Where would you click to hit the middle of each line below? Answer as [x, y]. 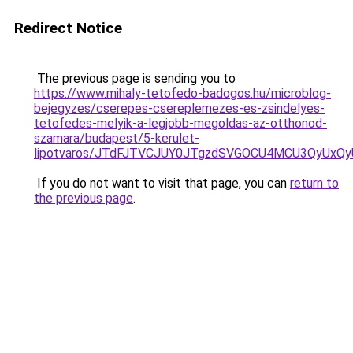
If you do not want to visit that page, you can [162, 183]
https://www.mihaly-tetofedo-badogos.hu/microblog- [182, 93]
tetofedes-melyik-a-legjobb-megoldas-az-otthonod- [180, 123]
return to [314, 183]
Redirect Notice [68, 28]
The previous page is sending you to [135, 78]
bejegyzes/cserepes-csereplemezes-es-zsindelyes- [179, 108]
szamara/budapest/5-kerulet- [117, 138]
